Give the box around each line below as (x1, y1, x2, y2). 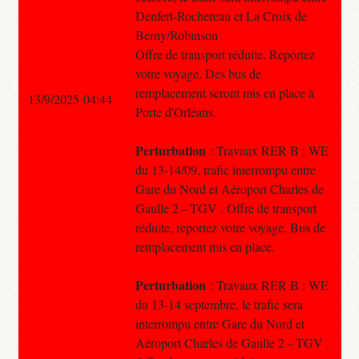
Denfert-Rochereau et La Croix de (135, 6, 307, 24)
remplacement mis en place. (135, 237, 275, 255)
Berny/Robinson (135, 26, 218, 43)
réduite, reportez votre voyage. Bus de (135, 218, 325, 236)
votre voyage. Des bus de (135, 64, 261, 82)
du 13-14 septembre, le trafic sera (135, 295, 303, 313)
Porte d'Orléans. (135, 103, 216, 120)
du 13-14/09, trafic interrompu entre (135, 160, 316, 178)
